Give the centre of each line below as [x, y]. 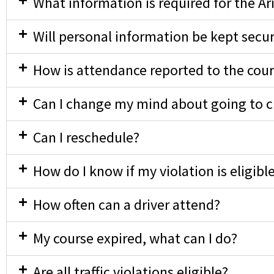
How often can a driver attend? [126, 205]
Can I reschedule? [86, 138]
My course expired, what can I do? [135, 239]
